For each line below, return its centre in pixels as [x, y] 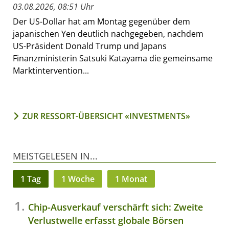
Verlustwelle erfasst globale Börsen [106, 221]
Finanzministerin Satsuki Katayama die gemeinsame [113, 59]
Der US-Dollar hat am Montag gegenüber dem [101, 22]
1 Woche [78, 179]
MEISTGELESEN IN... [55, 156]
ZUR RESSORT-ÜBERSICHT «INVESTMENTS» [106, 116]
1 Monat [131, 179]
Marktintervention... [51, 71]
